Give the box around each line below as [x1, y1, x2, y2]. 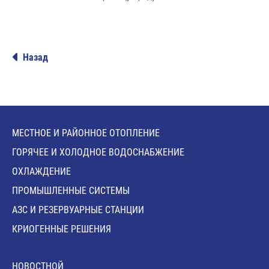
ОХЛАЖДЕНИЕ [12, 166, 71, 178]
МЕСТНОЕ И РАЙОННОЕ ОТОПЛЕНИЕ [12, 127, 160, 139]
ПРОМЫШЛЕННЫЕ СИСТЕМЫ [12, 185, 130, 197]
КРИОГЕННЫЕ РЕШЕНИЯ [12, 223, 111, 235]
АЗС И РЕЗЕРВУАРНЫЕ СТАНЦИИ [12, 204, 144, 216]
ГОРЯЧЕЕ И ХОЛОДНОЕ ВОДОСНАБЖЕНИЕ [12, 147, 184, 159]
